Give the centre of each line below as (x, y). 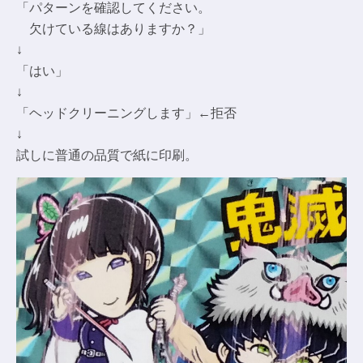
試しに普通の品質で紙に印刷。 (107, 154)
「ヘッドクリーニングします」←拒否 (126, 112)
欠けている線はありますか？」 (113, 28)
